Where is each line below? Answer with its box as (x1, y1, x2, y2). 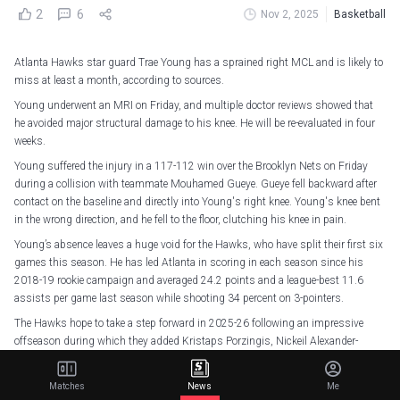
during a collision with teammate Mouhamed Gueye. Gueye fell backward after (14, 178, 377, 190)
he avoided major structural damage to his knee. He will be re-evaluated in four (14, 117, 375, 129)
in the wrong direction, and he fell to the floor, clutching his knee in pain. (14, 213, 346, 226)
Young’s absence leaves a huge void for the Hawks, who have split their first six (14, 238, 383, 251)
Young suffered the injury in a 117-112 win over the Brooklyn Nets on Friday (14, 160, 368, 172)
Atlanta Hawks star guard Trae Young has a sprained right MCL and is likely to (14, 56, 383, 69)
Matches (48, 380, 85, 391)
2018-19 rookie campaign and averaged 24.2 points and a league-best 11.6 (14, 274, 363, 287)
